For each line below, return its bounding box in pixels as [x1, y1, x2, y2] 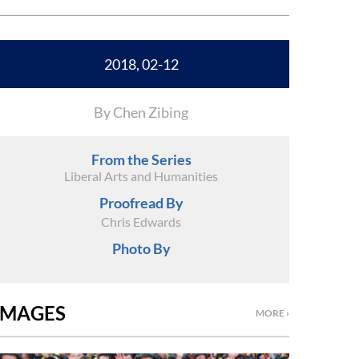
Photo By [111, 240, 171, 257]
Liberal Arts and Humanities [64, 168, 218, 184]
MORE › [256, 307, 289, 319]
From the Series [91, 151, 192, 168]
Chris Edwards [101, 214, 181, 229]
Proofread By [99, 194, 184, 212]
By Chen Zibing [94, 103, 188, 121]
